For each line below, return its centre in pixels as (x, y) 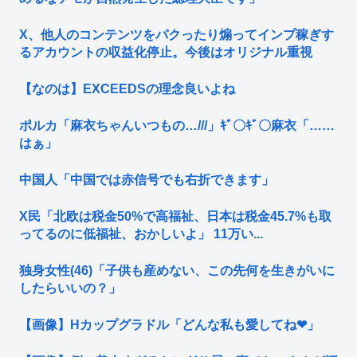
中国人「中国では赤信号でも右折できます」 (147, 180)
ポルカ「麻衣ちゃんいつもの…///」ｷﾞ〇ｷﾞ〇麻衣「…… (177, 126)
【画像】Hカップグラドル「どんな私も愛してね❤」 (169, 325)
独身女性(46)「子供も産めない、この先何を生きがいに (177, 271)
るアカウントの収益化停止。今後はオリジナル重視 (166, 53)
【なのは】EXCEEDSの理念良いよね (127, 89)
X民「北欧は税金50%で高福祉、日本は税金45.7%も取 (175, 217)
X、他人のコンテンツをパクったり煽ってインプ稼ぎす (177, 35)
